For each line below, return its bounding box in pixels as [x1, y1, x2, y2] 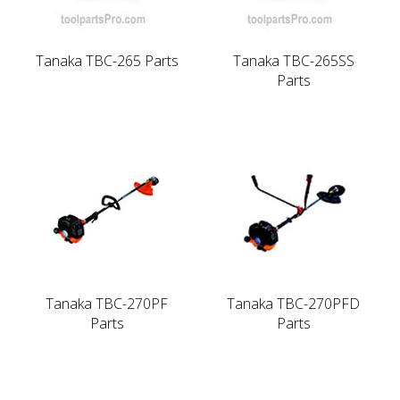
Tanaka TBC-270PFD [227, 293, 360, 313]
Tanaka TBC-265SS [232, 50, 354, 71]
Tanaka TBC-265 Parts [35, 50, 179, 71]
